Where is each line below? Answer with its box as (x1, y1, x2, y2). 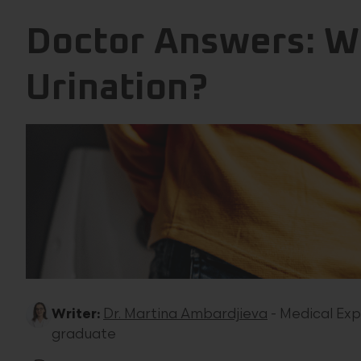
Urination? (26, 70, 208, 107)
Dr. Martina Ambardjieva (103, 305, 268, 322)
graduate (52, 326, 116, 342)
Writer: (52, 305, 100, 322)
